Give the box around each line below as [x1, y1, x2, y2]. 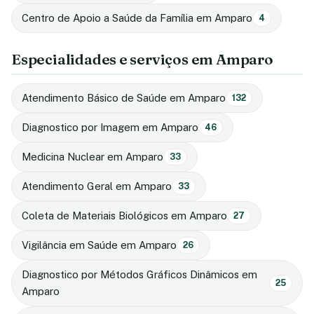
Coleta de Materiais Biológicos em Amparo [22, 209, 227, 221]
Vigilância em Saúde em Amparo [22, 238, 177, 251]
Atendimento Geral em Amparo [22, 179, 172, 192]
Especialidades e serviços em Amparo [11, 50, 273, 68]
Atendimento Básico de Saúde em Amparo [22, 91, 226, 104]
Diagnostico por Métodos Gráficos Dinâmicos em [22, 268, 257, 280]
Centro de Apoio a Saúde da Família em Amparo [22, 11, 252, 24]
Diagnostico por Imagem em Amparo [22, 121, 198, 133]
